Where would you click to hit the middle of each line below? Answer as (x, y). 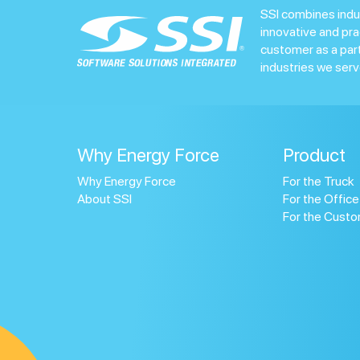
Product (315, 155)
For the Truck (319, 182)
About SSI (104, 199)
